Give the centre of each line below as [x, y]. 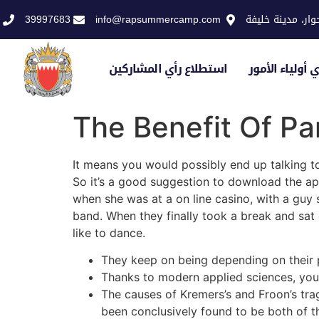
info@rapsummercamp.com [158, 20]
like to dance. [109, 232]
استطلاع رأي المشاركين [168, 68]
